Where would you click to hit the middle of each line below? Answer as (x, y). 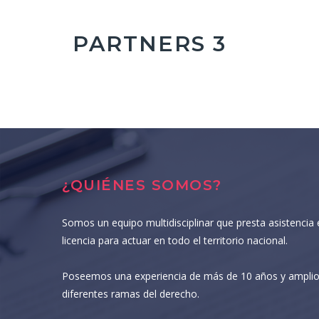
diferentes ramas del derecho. (131, 294)
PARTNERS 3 (150, 44)
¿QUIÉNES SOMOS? (142, 185)
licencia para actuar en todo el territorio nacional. (175, 240)
